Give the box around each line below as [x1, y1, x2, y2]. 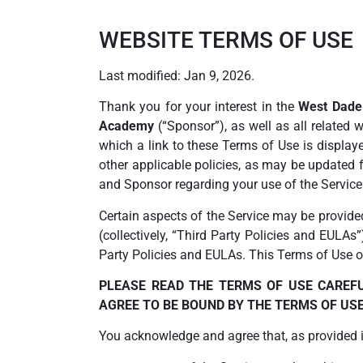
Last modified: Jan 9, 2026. [99, 67, 254, 83]
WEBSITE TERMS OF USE [99, 26, 353, 53]
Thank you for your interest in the [99, 99, 299, 115]
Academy [99, 118, 154, 135]
